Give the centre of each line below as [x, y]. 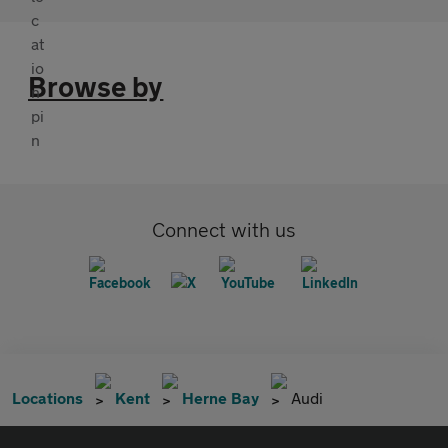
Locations [47, 398]
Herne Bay [220, 398]
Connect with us [224, 230]
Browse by [96, 87]
